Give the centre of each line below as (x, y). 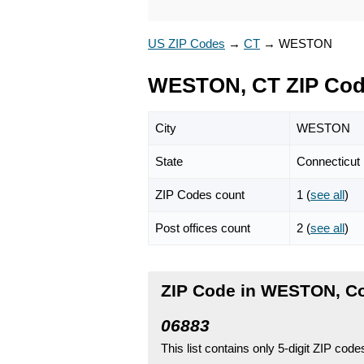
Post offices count (203, 227)
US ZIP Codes (186, 43)
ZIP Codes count (200, 194)
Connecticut (328, 161)
